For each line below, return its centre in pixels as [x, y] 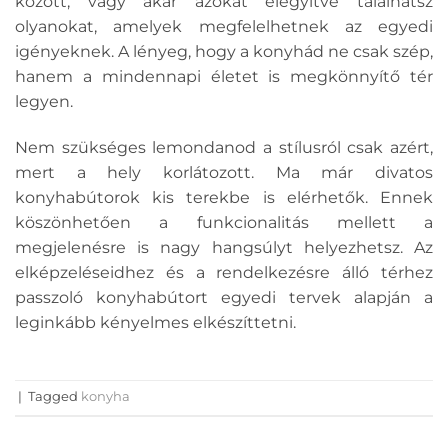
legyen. [44, 102]
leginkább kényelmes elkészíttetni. [155, 322]
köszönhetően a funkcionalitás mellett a [224, 222]
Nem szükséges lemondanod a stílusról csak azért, [224, 147]
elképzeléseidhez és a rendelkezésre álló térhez [224, 272]
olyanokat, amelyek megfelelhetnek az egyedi [224, 27]
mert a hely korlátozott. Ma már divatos [224, 172]
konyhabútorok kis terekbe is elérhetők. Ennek [224, 197]
